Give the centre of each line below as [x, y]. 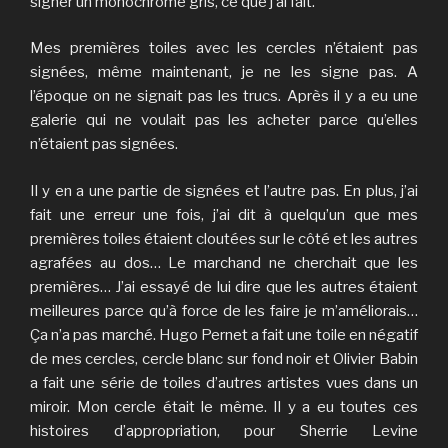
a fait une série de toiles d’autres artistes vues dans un [224, 382]
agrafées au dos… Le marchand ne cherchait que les [224, 262]
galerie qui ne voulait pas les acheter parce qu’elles [224, 120]
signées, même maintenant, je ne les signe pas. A [224, 72]
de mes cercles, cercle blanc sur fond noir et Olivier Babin [224, 358]
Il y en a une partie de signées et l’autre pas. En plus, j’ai [224, 190]
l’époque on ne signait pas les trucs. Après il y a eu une [224, 96]
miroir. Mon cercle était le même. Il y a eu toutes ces [224, 406]
